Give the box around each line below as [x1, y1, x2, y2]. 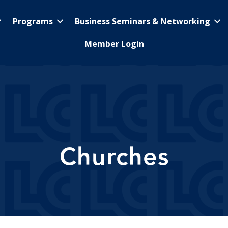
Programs [13, 16, 53, 27]
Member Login [84, 38, 144, 49]
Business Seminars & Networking [75, 16, 210, 27]
